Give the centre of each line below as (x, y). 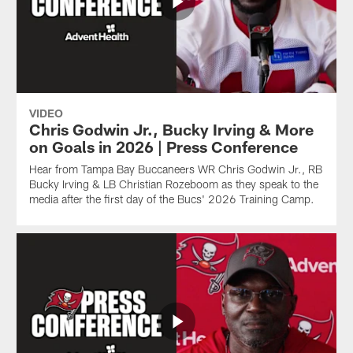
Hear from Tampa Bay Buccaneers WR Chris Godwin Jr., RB (175, 169)
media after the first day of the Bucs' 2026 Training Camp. (171, 199)
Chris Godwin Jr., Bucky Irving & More (171, 129)
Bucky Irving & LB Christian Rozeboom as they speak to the (173, 184)
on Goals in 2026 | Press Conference (163, 146)
